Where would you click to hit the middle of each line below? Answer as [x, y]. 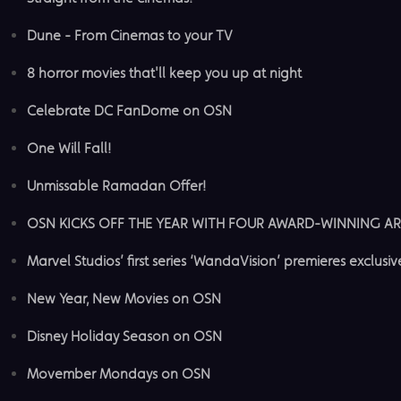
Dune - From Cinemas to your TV [130, 35]
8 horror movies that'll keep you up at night [164, 73]
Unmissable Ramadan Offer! [116, 185]
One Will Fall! [69, 148]
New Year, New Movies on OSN [124, 298]
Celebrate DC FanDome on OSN [129, 110]
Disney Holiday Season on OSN [124, 336]
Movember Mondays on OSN [119, 373]
